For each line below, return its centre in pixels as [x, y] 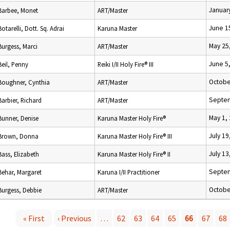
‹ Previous [74, 218]
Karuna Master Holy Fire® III [135, 136]
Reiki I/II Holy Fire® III [126, 64]
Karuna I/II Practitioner [129, 172]
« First [34, 218]
